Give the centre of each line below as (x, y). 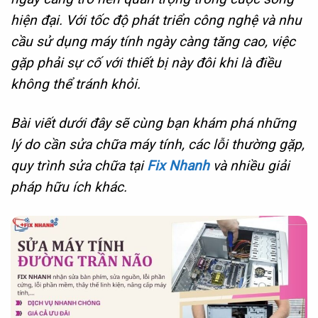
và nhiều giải (250, 165)
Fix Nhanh (178, 165)
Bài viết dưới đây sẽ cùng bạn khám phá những (153, 123)
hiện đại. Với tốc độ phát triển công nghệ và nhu (156, 20)
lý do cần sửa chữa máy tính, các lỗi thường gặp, (158, 144)
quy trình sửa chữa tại (79, 165)
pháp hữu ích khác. (69, 187)
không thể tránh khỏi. (76, 84)
